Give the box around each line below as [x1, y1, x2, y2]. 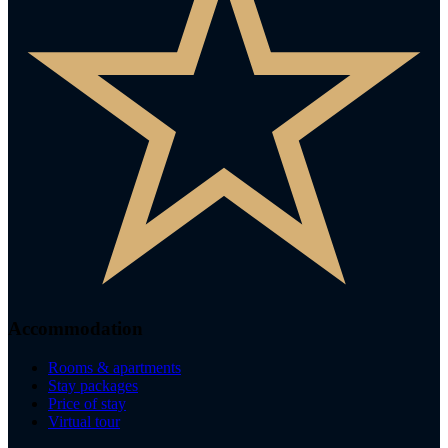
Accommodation [8, 317, 143, 339]
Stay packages [48, 376, 138, 394]
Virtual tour [48, 412, 120, 430]
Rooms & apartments [48, 358, 181, 376]
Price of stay [48, 394, 126, 412]
